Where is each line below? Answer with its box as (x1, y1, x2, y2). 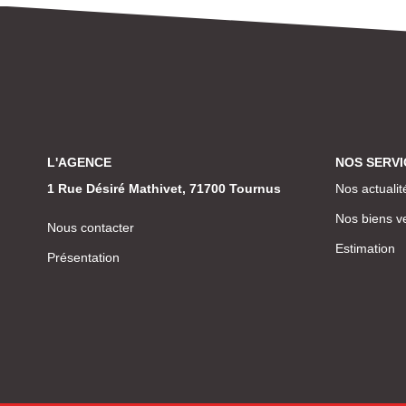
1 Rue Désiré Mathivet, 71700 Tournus (47, 181, 281, 196)
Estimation (334, 241, 395, 256)
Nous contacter (47, 220, 134, 235)
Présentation (47, 250, 120, 265)
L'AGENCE (47, 154, 111, 169)
